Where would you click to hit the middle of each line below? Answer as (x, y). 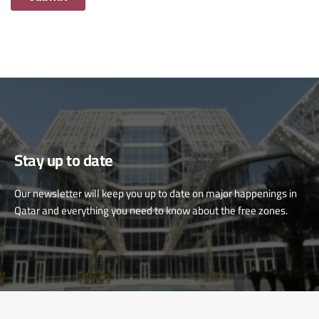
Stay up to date (64, 161)
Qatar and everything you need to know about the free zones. (152, 211)
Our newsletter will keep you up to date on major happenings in (156, 194)
